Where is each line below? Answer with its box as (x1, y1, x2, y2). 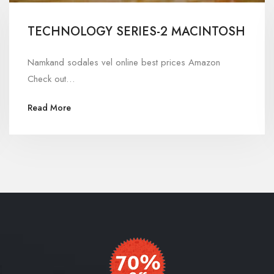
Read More (28, 101, 71, 114)
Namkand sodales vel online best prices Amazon (28, 55, 220, 69)
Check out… (28, 72, 75, 86)
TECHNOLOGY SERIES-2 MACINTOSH (28, 22, 245, 40)
